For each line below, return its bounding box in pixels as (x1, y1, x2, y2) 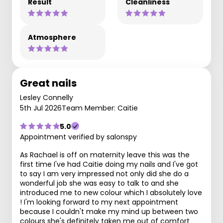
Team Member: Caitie (62, 103, 138, 113)
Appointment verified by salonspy (20, 131, 137, 142)
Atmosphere (28, 32, 76, 42)
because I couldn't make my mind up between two (20, 206, 198, 217)
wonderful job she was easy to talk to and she (20, 178, 179, 188)
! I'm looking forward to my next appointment (20, 197, 178, 207)
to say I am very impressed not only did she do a (20, 168, 189, 179)
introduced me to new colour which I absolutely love (20, 187, 202, 198)
